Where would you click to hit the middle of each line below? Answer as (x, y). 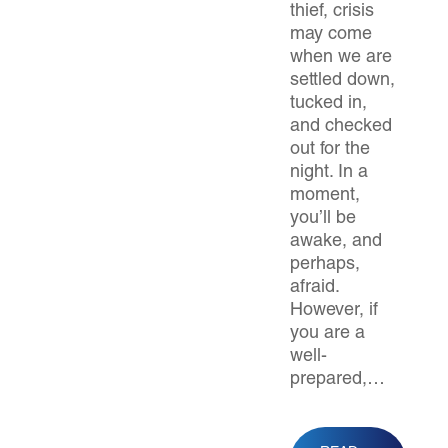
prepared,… (337, 380)
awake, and (336, 242)
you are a (327, 334)
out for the (330, 150)
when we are (341, 58)
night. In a (329, 173)
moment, (325, 196)
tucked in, (328, 104)
